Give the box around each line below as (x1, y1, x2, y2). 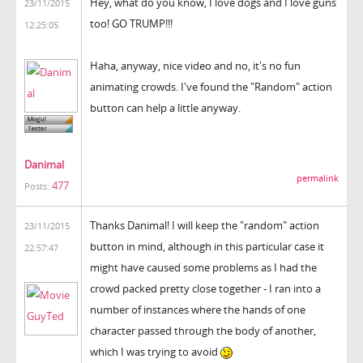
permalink (297, 172, 339, 184)
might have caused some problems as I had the (90, 259, 317, 275)
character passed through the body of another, (90, 322, 316, 338)
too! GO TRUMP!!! (90, 15, 173, 31)
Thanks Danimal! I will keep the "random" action (90, 217, 319, 233)
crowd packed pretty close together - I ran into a (90, 280, 321, 296)
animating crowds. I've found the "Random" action (90, 79, 332, 94)
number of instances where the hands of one (90, 301, 305, 317)
